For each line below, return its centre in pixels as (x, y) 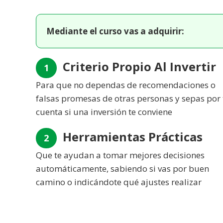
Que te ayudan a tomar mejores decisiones (120, 155)
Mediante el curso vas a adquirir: (115, 31)
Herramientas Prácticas (131, 136)
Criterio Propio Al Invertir (138, 66)
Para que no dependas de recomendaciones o (126, 85)
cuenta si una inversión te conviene (104, 111)
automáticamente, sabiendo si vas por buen (122, 168)
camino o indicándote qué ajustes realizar (119, 182)
